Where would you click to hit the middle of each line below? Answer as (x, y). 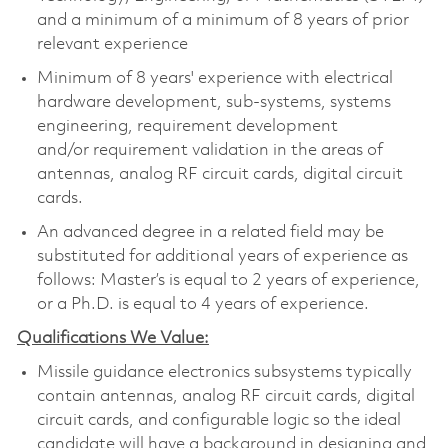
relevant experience (112, 44)
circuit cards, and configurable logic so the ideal (218, 420)
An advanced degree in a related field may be (210, 232)
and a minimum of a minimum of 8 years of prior (222, 20)
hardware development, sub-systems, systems (213, 102)
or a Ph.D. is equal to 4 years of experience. (202, 304)
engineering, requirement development (187, 126)
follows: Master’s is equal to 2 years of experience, (228, 280)
